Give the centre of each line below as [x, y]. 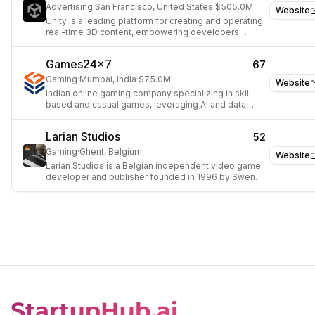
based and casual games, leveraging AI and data [146, 104]
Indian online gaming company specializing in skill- [150, 93]
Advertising [69, 7]
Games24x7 [79, 64]
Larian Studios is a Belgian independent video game [153, 166]
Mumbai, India [108, 79]
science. [63, 116]
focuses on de [76, 199]
